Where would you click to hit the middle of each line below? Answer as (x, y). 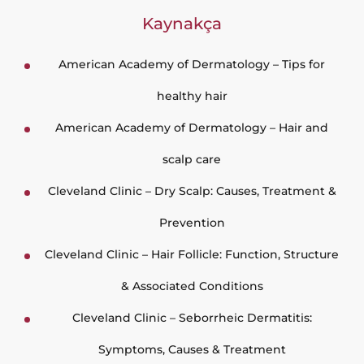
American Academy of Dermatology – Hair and (192, 128)
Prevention (192, 223)
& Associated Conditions (192, 286)
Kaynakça (182, 24)
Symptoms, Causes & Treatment (192, 349)
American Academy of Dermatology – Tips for (192, 64)
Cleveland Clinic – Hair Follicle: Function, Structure (192, 254)
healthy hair (192, 96)
